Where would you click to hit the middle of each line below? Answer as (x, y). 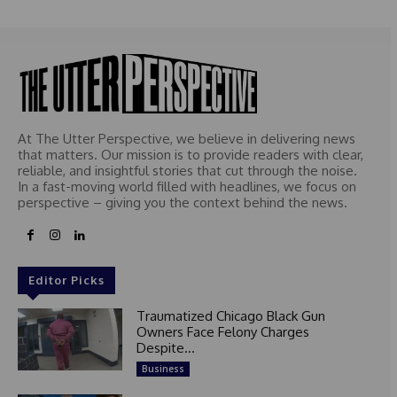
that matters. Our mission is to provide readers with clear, (191, 154)
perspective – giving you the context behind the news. (183, 202)
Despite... (165, 347)
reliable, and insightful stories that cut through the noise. (187, 170)
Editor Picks (66, 280)
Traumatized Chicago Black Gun (230, 315)
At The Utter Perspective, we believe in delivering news (187, 138)
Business (163, 368)
